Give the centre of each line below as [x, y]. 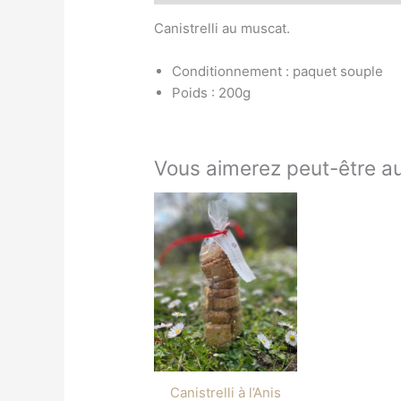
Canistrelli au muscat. [222, 28]
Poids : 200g [212, 92]
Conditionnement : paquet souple [278, 71]
